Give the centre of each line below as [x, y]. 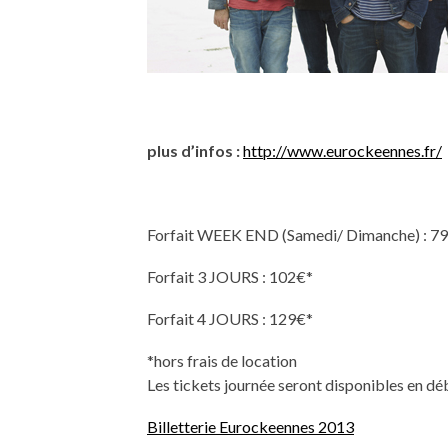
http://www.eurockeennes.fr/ [342, 150]
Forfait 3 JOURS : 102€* [230, 276]
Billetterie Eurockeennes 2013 [250, 426]
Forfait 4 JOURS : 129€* [230, 318]
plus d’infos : [195, 150]
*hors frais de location [222, 360]
